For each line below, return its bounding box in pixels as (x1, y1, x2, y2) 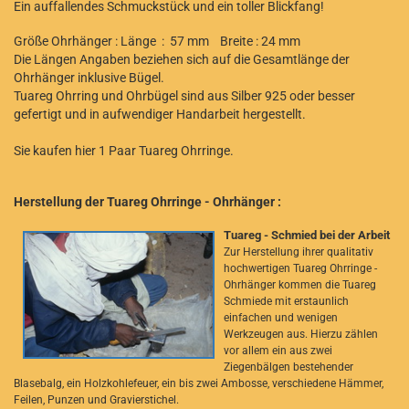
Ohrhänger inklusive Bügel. (14, 70, 164, 85)
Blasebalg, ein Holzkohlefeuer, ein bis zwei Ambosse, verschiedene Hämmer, (14, 377, 383, 390)
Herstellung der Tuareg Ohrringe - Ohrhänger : (14, 194, 281, 209)
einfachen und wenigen (224, 311, 338, 324)
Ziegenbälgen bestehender (224, 361, 353, 373)
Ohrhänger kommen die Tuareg (224, 278, 376, 291)
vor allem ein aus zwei (224, 344, 332, 357)
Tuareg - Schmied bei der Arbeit (224, 228, 390, 242)
